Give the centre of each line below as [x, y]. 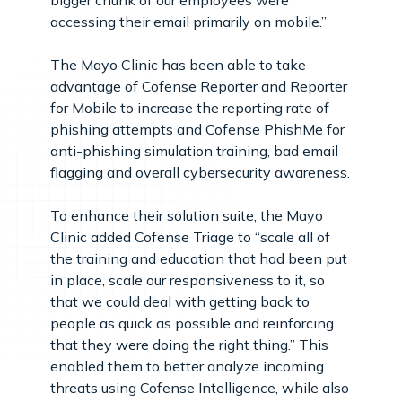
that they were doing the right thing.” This [189, 344]
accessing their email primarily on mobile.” [188, 21]
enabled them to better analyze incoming [187, 366]
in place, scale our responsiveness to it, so [188, 280]
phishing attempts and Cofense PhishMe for [197, 129]
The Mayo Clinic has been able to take [178, 64]
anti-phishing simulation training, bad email [194, 150]
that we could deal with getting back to [180, 301]
